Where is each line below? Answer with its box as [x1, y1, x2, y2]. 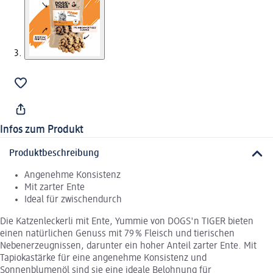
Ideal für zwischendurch [24, 195, 122, 205]
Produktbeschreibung [9, 149, 99, 159]
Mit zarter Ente [24, 183, 85, 193]
